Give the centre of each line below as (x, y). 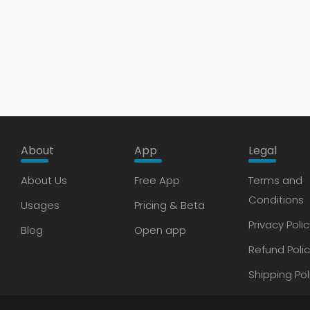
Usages (40, 205)
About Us (44, 180)
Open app (161, 230)
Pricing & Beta (170, 205)
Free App (157, 180)
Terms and (275, 180)
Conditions (276, 200)
